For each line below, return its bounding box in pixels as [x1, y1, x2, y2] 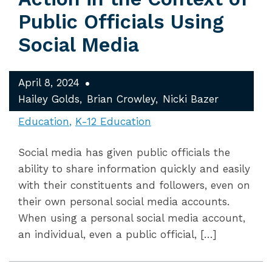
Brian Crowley [87, 93, 155, 105]
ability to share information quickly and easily [18, 163, 250, 175]
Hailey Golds [18, 93, 80, 105]
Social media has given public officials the [18, 146, 230, 158]
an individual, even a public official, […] [18, 228, 217, 240]
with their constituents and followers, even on [18, 179, 250, 191]
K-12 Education [75, 115, 151, 127]
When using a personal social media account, [18, 212, 245, 224]
